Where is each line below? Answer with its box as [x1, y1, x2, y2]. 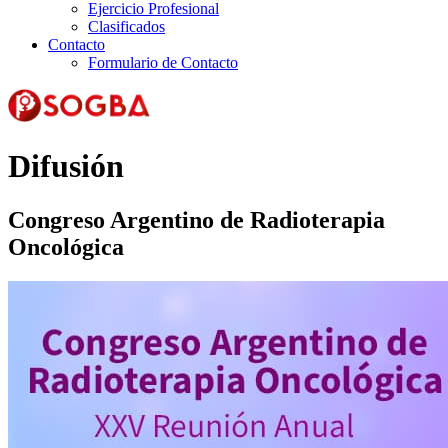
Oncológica [8, 233, 124, 260]
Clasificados [88, 18, 165, 35]
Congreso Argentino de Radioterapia [8, 206, 385, 233]
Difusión [8, 148, 124, 185]
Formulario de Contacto [88, 54, 238, 71]
